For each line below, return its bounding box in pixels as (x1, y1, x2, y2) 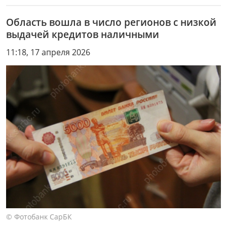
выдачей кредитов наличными (6, 27, 159, 42)
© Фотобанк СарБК (6, 211, 72, 221)
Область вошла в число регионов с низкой (6, 15, 216, 29)
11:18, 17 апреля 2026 (6, 46, 90, 58)
